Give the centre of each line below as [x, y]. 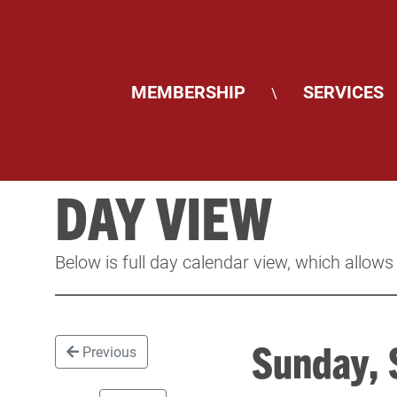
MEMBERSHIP [188, 91]
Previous [108, 351]
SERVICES [343, 91]
